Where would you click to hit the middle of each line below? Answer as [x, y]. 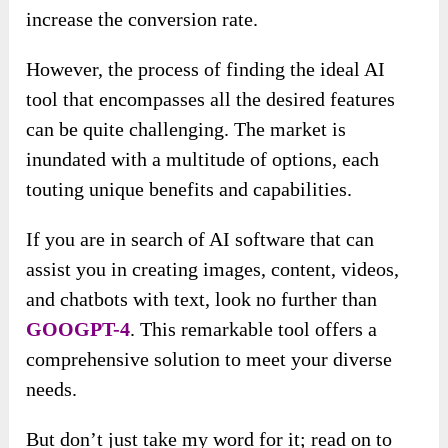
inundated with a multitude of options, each [203, 158]
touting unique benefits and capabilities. [189, 188]
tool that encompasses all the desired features [211, 98]
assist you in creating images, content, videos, [213, 268]
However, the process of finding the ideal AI [206, 68]
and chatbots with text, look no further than [202, 298]
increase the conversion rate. [142, 18]
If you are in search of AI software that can [200, 238]
